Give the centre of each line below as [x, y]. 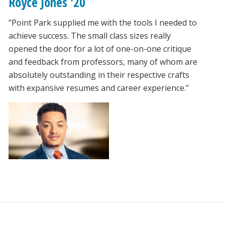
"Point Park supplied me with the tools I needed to [102, 23]
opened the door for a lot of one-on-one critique [100, 49]
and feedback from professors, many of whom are [103, 62]
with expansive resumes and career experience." [98, 88]
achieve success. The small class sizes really [89, 36]
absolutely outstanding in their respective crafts [99, 75]
